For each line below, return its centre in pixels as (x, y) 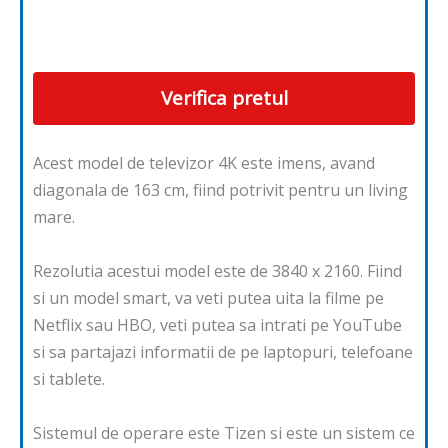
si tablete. (69, 379)
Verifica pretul (224, 98)
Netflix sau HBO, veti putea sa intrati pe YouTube (217, 325)
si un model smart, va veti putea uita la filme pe (208, 298)
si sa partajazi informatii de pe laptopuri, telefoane (223, 352)
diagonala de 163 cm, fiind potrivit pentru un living (220, 190)
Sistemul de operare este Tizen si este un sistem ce (224, 433)
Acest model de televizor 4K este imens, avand (204, 163)
